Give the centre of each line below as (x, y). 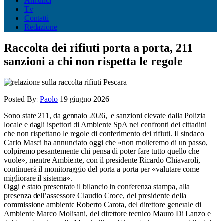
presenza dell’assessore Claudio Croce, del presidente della (95, 195)
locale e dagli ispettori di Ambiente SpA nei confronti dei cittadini (105, 124)
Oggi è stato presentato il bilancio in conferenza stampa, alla (97, 186)
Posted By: (22, 99)
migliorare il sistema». (38, 178)
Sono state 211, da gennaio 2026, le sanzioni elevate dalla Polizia (105, 115)
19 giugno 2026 (84, 99)
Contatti (37, 18)
